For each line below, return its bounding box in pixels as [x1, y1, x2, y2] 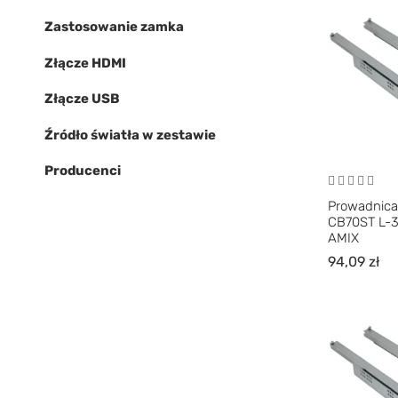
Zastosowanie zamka [44, 19, 184, 35]
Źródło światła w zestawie [44, 126, 216, 143]
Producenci [44, 163, 121, 179]
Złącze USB [44, 91, 120, 107]
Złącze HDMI [44, 54, 126, 71]
